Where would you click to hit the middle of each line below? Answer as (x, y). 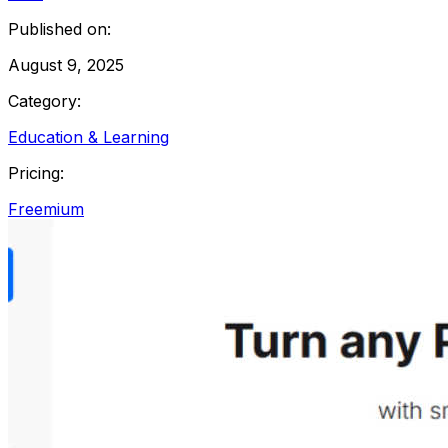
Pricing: (36, 172)
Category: (44, 100)
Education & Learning (88, 136)
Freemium (46, 208)
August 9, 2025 (66, 64)
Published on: (59, 28)
